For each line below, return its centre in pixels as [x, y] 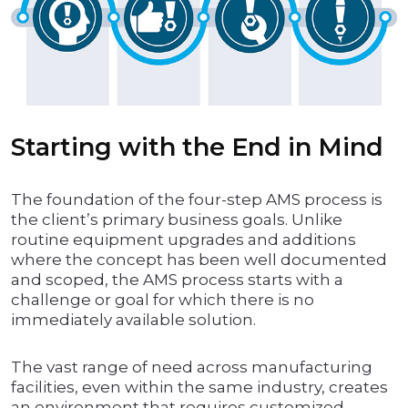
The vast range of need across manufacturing [192, 367]
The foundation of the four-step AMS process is [197, 200]
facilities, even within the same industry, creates [199, 388]
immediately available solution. [133, 320]
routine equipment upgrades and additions [184, 240]
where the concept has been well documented [199, 260]
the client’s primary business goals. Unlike [177, 220]
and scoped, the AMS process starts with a [177, 280]
